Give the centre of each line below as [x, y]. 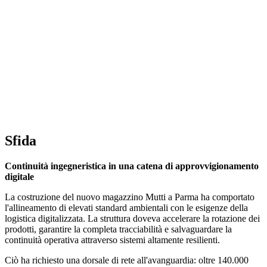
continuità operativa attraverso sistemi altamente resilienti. [112, 240]
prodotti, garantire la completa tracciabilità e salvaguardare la [118, 229]
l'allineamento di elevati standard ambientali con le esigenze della [126, 207]
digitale [19, 176]
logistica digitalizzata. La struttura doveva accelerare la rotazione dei [132, 218]
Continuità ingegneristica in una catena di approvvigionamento [132, 166]
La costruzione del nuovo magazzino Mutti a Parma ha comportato [130, 197]
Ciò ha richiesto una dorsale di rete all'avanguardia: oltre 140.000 [127, 260]
